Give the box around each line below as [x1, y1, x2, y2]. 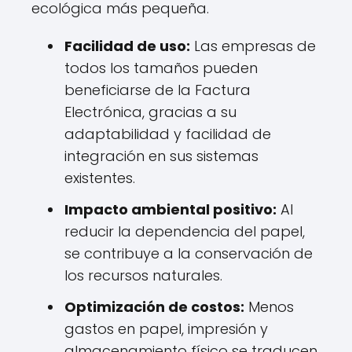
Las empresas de [190, 36, 316, 56]
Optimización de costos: [64, 297, 244, 317]
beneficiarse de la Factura [64, 80, 251, 100]
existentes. [64, 168, 135, 188]
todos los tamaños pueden [64, 58, 258, 78]
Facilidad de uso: [64, 36, 190, 56]
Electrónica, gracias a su [64, 102, 236, 122]
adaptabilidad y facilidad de [64, 124, 271, 144]
